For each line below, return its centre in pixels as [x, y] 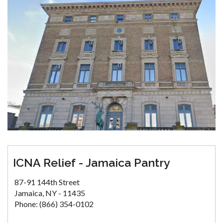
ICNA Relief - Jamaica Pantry [92, 163]
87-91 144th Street [47, 182]
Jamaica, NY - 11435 [50, 193]
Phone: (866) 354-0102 [54, 204]
